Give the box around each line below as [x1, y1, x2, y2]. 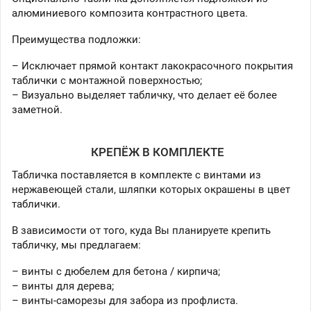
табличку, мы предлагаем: [12, 238, 141, 251]
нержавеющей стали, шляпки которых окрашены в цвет [12, 183, 290, 196]
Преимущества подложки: [12, 33, 141, 46]
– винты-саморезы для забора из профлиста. [12, 294, 238, 307]
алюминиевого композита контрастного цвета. [12, 6, 248, 19]
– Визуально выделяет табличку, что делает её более [12, 88, 277, 101]
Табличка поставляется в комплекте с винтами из [12, 168, 261, 181]
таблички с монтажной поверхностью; [12, 74, 202, 87]
